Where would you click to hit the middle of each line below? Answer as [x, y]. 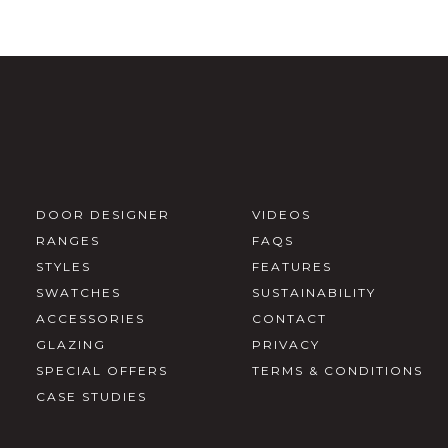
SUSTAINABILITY [313, 292]
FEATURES [291, 266]
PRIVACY [285, 344]
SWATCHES [78, 292]
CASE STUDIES [91, 396]
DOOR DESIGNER [102, 214]
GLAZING [70, 344]
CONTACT [289, 318]
